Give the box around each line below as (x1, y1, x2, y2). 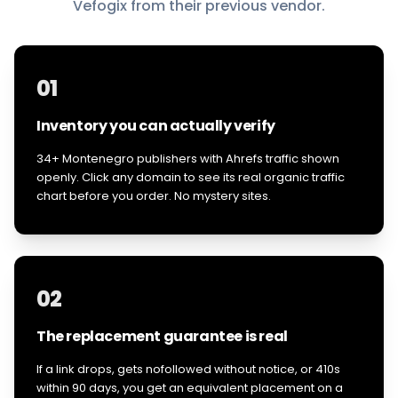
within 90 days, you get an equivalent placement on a (36, 379, 343, 396)
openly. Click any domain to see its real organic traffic (36, 169, 345, 186)
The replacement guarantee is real (36, 326, 288, 346)
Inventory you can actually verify (36, 115, 275, 136)
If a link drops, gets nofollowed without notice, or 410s (36, 361, 340, 378)
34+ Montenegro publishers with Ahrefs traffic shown (36, 150, 339, 167)
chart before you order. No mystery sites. (36, 187, 271, 204)
